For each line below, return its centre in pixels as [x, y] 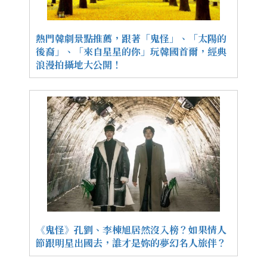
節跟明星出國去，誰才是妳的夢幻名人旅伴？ [131, 243]
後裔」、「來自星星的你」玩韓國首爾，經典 [131, 51]
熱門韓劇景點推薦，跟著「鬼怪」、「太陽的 [131, 38]
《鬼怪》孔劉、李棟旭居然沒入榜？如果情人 [131, 230]
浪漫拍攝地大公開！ [79, 64]
